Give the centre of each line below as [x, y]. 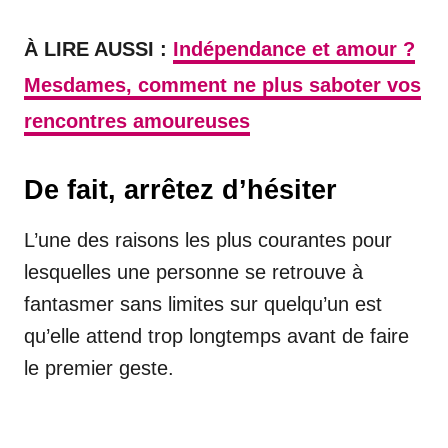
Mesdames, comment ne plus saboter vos [222, 85]
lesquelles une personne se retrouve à [193, 272]
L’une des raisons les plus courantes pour [208, 240]
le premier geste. [99, 368]
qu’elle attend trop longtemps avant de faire [216, 336]
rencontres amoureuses [137, 121]
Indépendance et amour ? [294, 49]
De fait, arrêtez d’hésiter [180, 190]
